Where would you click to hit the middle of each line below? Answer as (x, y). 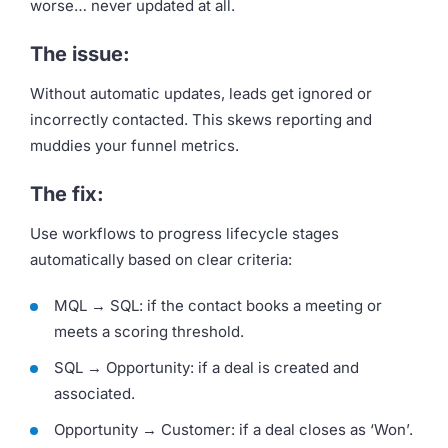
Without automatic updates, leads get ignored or (201, 94)
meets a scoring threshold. (149, 332)
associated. (94, 394)
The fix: (67, 194)
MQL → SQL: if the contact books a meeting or (218, 306)
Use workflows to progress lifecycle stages (184, 234)
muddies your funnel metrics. (134, 146)
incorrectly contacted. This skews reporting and (201, 120)
